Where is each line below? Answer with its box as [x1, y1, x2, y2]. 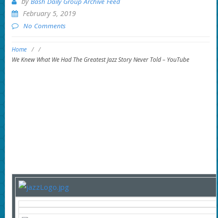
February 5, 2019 [22, 8, 76, 18]
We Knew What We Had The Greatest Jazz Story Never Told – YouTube [11, 55, 189, 64]
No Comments [23, 21, 66, 30]
